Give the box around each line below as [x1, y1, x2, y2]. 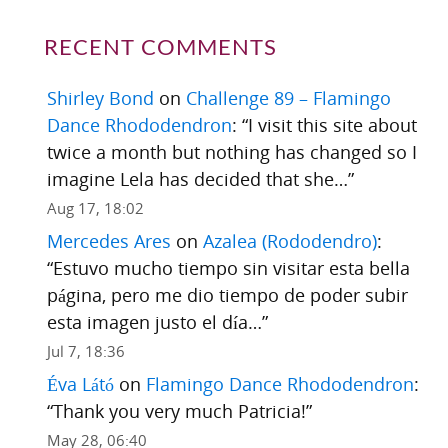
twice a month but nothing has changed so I [46, 139, 417, 164]
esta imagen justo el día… [46, 309, 262, 334]
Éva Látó [46, 371, 114, 396]
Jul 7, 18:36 [46, 340, 125, 361]
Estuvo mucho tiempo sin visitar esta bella [52, 255, 410, 280]
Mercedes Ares [46, 228, 171, 253]
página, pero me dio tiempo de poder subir [46, 282, 408, 307]
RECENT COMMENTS [43, 36, 277, 59]
